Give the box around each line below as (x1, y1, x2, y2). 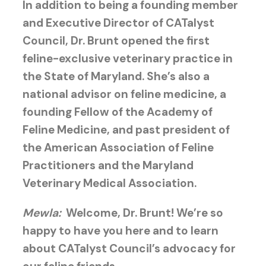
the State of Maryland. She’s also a (22, 68, 210, 84)
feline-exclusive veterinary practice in (22, 50, 233, 66)
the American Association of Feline (22, 140, 214, 155)
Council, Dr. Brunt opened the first (22, 33, 210, 48)
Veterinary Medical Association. (22, 175, 197, 191)
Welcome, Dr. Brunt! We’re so (65, 205, 223, 220)
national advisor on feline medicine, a (22, 86, 226, 102)
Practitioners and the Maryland (22, 157, 194, 173)
